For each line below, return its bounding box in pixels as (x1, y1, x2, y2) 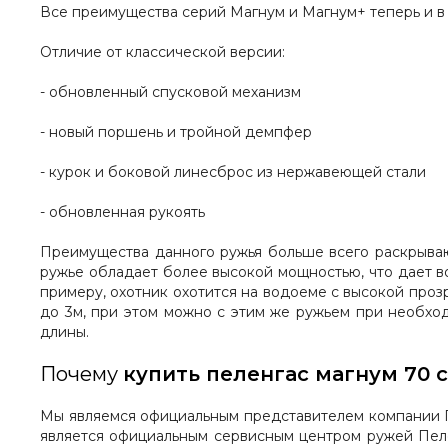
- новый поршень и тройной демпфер (40, 123, 312, 142)
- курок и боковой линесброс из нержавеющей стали (40, 163, 426, 182)
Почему (40, 362, 123, 387)
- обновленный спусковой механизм (40, 83, 301, 102)
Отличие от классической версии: (40, 43, 285, 62)
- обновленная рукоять (40, 203, 205, 222)
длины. (40, 323, 89, 342)
